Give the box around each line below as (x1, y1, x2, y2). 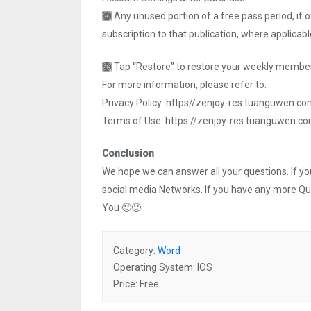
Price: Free (113, 278, 159, 290)
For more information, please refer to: (102, 79, 267, 91)
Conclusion (102, 148, 154, 160)
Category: (113, 245, 158, 257)
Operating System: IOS (113, 262, 212, 274)
